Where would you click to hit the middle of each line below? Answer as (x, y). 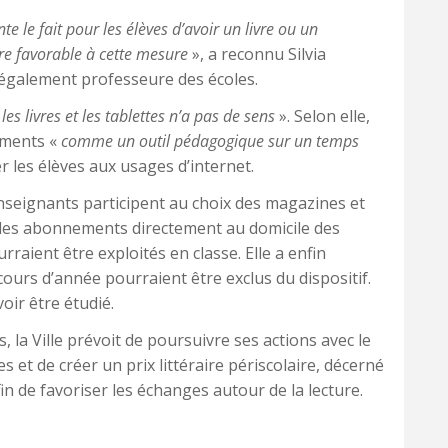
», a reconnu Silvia (257, 53)
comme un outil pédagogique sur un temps (210, 140)
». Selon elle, (322, 115)
